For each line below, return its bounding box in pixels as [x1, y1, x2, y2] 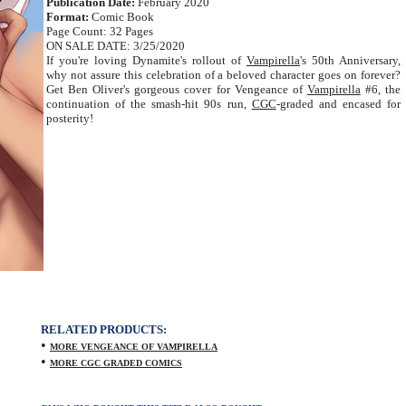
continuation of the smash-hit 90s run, [46, 97, 252, 111]
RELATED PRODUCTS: [41, 323, 167, 336]
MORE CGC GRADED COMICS [50, 358, 182, 368]
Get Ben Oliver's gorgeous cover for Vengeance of [46, 82, 307, 96]
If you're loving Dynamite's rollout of [46, 53, 246, 67]
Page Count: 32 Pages [46, 24, 153, 38]
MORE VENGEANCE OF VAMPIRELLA [50, 342, 217, 352]
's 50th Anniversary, [300, 53, 401, 67]
